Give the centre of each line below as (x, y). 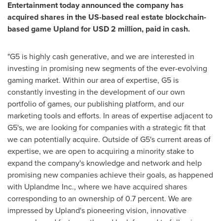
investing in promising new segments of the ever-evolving (107, 68)
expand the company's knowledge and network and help (105, 163)
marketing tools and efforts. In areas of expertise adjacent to (110, 116)
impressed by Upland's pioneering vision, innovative (97, 210)
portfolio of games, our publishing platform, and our (96, 104)
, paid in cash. (166, 29)
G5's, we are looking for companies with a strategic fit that (107, 128)
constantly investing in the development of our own (96, 92)
